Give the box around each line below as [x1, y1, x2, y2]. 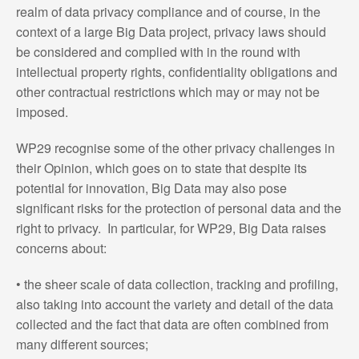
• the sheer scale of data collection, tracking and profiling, [15, 274, 338, 293]
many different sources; [15, 334, 148, 353]
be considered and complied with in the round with [15, 42, 301, 61]
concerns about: [15, 238, 107, 257]
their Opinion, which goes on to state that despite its [15, 158, 307, 177]
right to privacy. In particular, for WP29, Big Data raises [15, 218, 326, 237]
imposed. [15, 102, 71, 121]
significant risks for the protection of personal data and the [15, 198, 341, 217]
